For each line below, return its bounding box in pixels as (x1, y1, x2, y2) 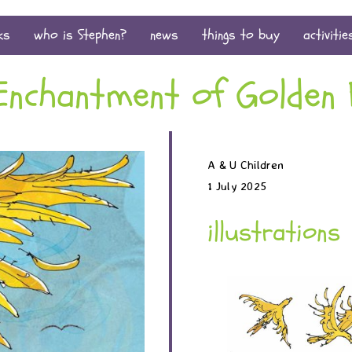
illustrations (207, 214, 340, 251)
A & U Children (207, 157, 284, 172)
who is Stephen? (34, 25, 126, 45)
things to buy (202, 25, 280, 45)
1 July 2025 (207, 178, 267, 193)
